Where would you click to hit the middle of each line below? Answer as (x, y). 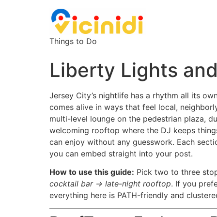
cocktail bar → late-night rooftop (110, 184)
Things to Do (73, 41)
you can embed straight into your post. (121, 154)
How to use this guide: (92, 172)
